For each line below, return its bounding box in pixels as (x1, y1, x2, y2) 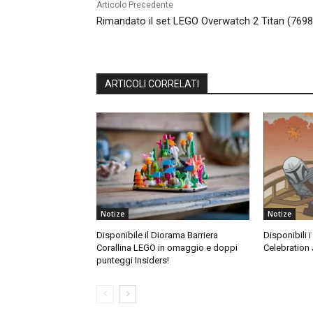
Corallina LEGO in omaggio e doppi (96, 242, 238, 253)
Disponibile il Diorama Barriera (96, 229, 218, 240)
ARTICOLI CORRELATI (105, 78, 199, 90)
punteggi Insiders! (96, 254, 169, 265)
